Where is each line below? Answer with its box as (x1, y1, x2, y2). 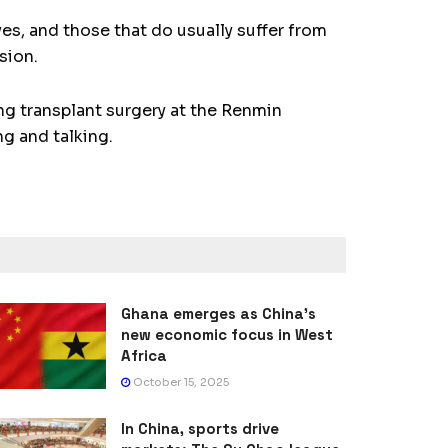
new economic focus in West (121, 325, 333, 345)
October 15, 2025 (130, 375, 229, 390)
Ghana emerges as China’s (121, 304, 316, 324)
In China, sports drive (121, 419, 279, 439)
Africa (121, 346, 167, 366)
